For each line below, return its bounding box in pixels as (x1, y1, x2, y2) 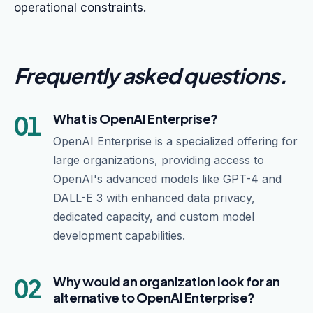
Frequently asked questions (14, 62, 279, 89)
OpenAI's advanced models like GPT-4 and (53, 172, 282, 186)
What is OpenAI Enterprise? (53, 110, 219, 126)
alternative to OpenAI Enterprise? (53, 289, 255, 305)
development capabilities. (53, 228, 185, 242)
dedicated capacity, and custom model (53, 210, 254, 224)
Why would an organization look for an (53, 273, 280, 289)
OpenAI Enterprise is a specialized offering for (53, 134, 298, 148)
